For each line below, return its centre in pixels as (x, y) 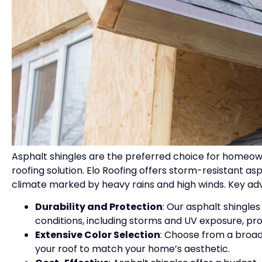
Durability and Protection (99, 207)
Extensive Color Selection (98, 235)
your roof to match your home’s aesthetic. (132, 249)
